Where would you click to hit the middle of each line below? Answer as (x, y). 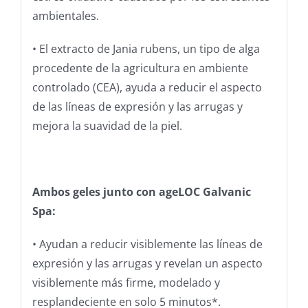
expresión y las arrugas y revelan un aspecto (147, 264)
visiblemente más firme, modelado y (126, 283)
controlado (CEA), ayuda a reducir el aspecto (147, 88)
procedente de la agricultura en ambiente (140, 68)
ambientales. (65, 16)
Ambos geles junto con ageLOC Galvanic (141, 192)
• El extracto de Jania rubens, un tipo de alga (146, 49)
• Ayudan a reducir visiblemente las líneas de (147, 244)
